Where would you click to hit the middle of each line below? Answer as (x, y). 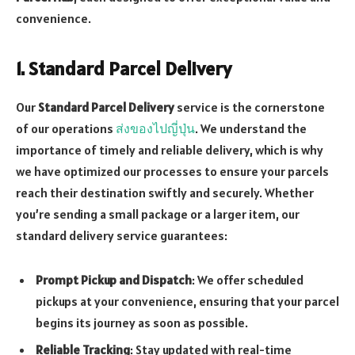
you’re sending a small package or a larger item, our (158, 214)
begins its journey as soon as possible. (142, 322)
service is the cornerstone (250, 107)
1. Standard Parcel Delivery (124, 68)
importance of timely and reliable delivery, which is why (170, 149)
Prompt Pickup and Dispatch (114, 279)
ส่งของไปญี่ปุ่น (155, 128)
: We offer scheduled (248, 279)
